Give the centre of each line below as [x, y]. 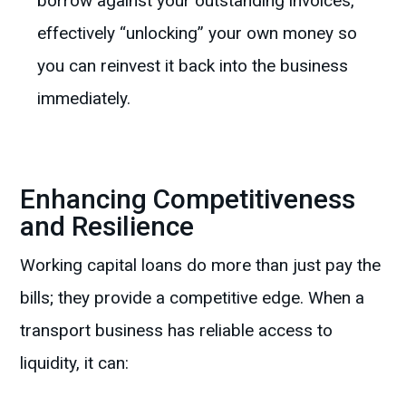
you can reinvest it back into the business [193, 66]
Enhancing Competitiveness [188, 199]
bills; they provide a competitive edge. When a [193, 298]
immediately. [84, 99]
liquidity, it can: [75, 363]
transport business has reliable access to [177, 331]
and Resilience [107, 227]
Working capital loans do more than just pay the [201, 266]
